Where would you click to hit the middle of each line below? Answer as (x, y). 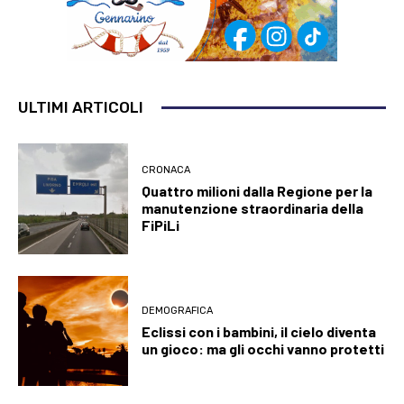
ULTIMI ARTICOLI (81, 108)
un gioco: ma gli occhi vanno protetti (263, 348)
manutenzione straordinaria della (253, 207)
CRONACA (166, 170)
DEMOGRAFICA (178, 310)
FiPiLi (161, 225)
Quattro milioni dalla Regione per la (257, 190)
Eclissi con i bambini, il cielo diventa (259, 331)
